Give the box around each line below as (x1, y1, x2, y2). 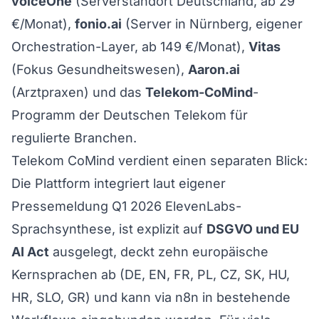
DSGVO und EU (206, 221, 299, 236)
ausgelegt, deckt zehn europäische (49, 244, 268, 259)
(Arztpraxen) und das (11, 84, 145, 100)
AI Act (11, 244, 49, 259)
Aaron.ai (188, 61, 240, 77)
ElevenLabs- (162, 198, 241, 214)
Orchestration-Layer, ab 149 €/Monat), (11, 38, 249, 54)
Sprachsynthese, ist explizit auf (11, 221, 206, 236)
